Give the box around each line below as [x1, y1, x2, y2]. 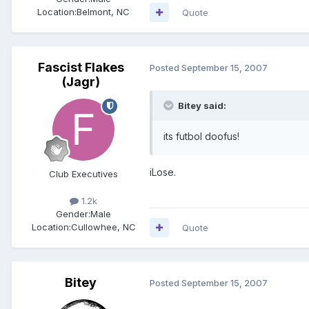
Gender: [56, 208, 90, 219]
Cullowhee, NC [70, 221, 136, 232]
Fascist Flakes [37, 59, 124, 74]
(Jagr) [61, 74, 100, 89]
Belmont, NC [77, 6, 130, 17]
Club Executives [49, 168, 118, 179]
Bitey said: [178, 99, 226, 111]
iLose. [150, 166, 176, 178]
